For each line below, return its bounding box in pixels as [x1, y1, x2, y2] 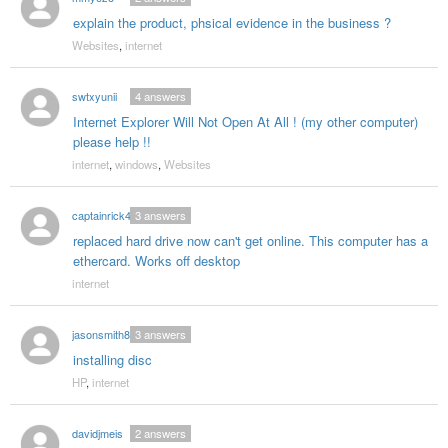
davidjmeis [71, 425, 123, 442]
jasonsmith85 [71, 326, 136, 343]
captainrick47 [71, 207, 137, 224]
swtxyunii [71, 88, 117, 105]
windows [114, 156, 158, 173]
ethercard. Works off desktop [72, 251, 240, 271]
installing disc [72, 350, 152, 370]
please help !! [72, 132, 151, 152]
